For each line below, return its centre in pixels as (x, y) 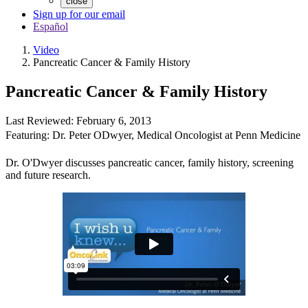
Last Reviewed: (41, 120)
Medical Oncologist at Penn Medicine (219, 135)
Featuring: (29, 135)
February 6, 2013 (114, 120)
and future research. (48, 175)
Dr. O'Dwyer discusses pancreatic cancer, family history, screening (150, 162)
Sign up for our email (79, 14)
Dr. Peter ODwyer (92, 135)
